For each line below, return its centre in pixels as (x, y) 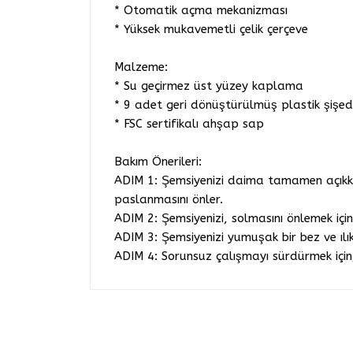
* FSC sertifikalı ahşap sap (189, 124)
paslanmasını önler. (169, 200)
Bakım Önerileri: (158, 162)
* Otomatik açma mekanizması (201, 11)
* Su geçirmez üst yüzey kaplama (209, 86)
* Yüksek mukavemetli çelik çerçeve (211, 30)
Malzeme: (141, 67)
